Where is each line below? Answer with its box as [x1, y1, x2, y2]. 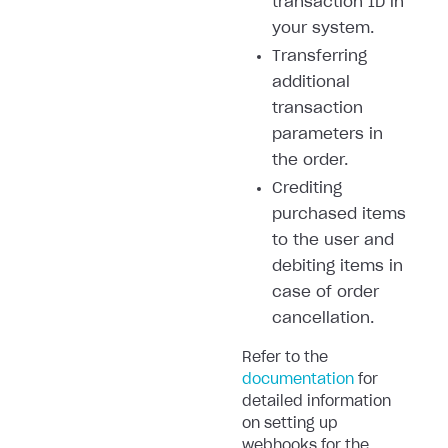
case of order [272, 285, 379, 300]
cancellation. [272, 311, 374, 326]
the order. [272, 153, 348, 168]
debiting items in [272, 259, 403, 274]
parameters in [272, 127, 383, 142]
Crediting [272, 181, 342, 196]
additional [272, 75, 350, 90]
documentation [242, 373, 354, 387]
